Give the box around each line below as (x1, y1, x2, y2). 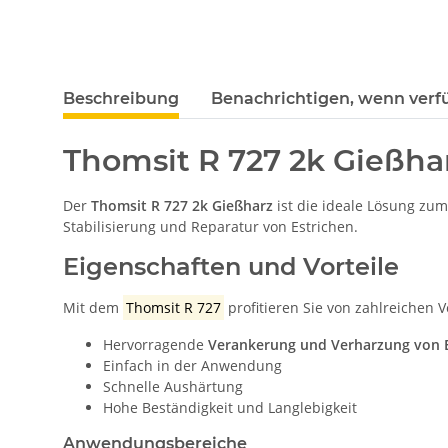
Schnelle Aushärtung (103, 377, 243, 397)
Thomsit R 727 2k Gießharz (91, 196, 273, 216)
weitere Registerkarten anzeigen (62, 79, 279, 99)
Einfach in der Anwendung (103, 356, 282, 376)
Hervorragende (103, 335, 208, 355)
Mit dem (63, 298, 123, 318)
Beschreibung (63, 89, 179, 109)
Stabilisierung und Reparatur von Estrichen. (63, 217, 358, 237)
